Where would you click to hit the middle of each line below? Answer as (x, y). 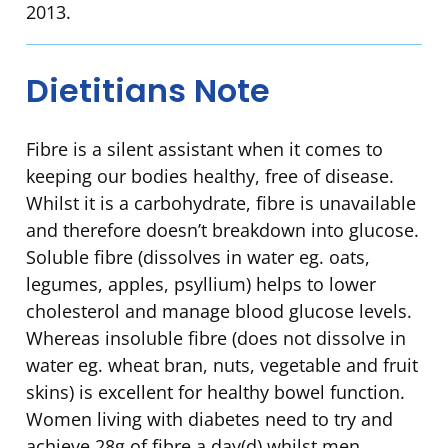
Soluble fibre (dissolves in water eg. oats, (198, 257)
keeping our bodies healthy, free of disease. (210, 176)
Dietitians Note (148, 90)
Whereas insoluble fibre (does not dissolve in (216, 338)
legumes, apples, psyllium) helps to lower (201, 284)
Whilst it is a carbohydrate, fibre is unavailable (221, 203)
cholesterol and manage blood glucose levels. (219, 311)
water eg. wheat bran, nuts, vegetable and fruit (222, 365)
